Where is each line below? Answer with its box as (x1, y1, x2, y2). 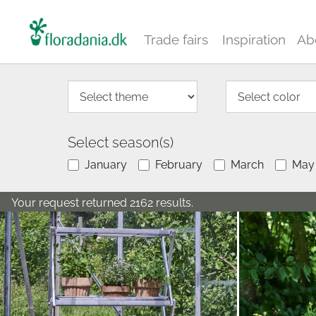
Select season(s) (68, 134, 174, 151)
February (155, 158, 202, 171)
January (85, 158, 127, 171)
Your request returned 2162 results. (11, 196, 193, 209)
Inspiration (222, 32, 286, 47)
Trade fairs (144, 32, 208, 47)
